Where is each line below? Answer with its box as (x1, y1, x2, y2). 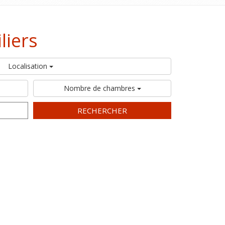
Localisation (8, 61, 49, 71)
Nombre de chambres (63, 83, 137, 93)
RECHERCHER (77, 105, 127, 116)
